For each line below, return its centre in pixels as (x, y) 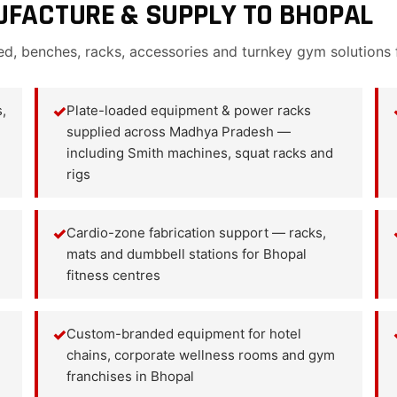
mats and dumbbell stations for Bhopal (186, 254)
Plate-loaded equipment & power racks (188, 110)
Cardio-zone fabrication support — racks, (196, 233)
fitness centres (113, 275)
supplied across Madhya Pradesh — (178, 132)
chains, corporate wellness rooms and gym (200, 355)
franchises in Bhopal (130, 376)
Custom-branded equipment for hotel (183, 334)
